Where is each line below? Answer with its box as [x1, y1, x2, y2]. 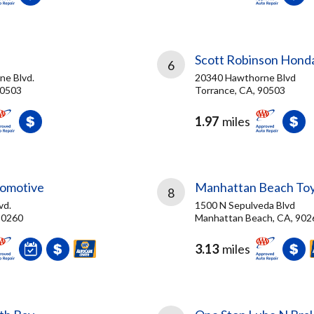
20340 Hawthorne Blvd [195, 71, 296, 83]
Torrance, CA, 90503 [195, 84, 285, 96]
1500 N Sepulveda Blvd [195, 199, 295, 211]
